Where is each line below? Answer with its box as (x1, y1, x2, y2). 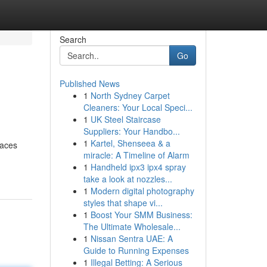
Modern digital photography (90, 185, 194, 197)
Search (59, 33, 86, 45)
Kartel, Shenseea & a (90, 137, 170, 149)
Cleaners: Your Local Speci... (83, 101, 193, 113)
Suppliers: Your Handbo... (83, 125, 180, 137)
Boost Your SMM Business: (90, 209, 193, 221)
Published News (59, 77, 120, 89)
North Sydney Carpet (90, 89, 170, 101)
